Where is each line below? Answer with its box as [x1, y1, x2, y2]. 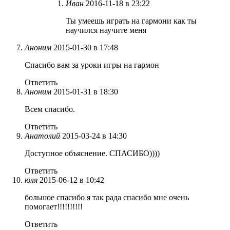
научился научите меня [66, 25, 146, 34]
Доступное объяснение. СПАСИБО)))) [25, 148, 160, 158]
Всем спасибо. [25, 104, 75, 113]
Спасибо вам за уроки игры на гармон [25, 60, 159, 69]
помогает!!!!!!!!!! [25, 202, 83, 211]
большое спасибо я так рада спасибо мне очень [25, 193, 189, 202]
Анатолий [25, 131, 60, 140]
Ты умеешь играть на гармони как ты [66, 16, 197, 25]
